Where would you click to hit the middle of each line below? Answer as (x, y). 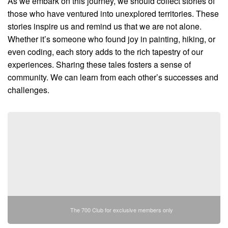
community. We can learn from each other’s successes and (113, 77)
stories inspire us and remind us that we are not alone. (105, 26)
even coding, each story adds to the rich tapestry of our (105, 52)
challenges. (28, 90)
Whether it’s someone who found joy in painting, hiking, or (111, 39)
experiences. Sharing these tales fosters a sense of (99, 65)
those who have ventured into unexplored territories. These (113, 14)
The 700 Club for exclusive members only (122, 210)
